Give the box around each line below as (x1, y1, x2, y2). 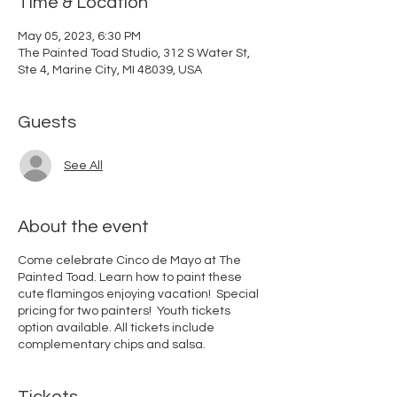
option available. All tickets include (18, 322, 214, 335)
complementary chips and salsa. (18, 339, 208, 352)
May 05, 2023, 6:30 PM (18, 30, 141, 43)
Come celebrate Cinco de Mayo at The (18, 254, 241, 268)
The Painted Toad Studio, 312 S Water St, (18, 47, 250, 60)
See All (64, 159, 103, 172)
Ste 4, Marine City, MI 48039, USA (18, 64, 202, 77)
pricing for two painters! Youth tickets (18, 305, 230, 318)
